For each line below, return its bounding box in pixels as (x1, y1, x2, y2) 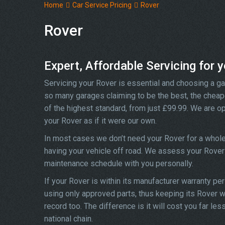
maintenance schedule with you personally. (44, 159, 193, 168)
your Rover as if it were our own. (44, 116, 157, 126)
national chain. (44, 214, 93, 223)
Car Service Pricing (72, 1, 132, 9)
